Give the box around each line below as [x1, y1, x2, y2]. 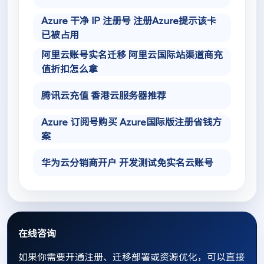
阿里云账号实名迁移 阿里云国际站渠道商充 [41, 49, 223, 60]
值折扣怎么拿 [41, 64, 98, 74]
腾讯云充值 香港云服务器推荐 [41, 90, 166, 100]
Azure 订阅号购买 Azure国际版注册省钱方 [41, 117, 222, 127]
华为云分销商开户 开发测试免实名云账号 [41, 157, 213, 167]
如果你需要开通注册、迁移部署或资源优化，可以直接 [18, 252, 245, 262]
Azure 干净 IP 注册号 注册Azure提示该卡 [41, 15, 216, 25]
